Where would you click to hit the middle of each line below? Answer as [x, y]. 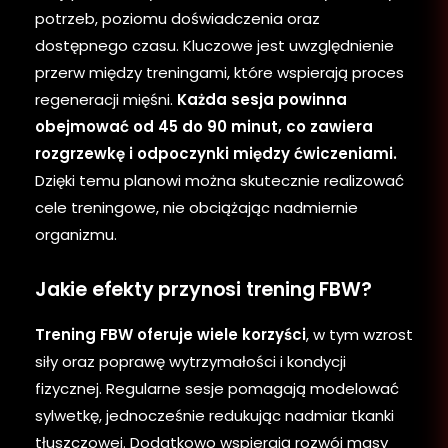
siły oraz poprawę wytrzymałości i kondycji [190, 361]
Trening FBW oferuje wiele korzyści [170, 334]
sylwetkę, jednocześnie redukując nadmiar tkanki [214, 415]
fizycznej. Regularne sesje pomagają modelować [217, 388]
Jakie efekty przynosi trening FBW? [203, 289]
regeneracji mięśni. [106, 99]
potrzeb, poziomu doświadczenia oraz [177, 18]
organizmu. [76, 234]
